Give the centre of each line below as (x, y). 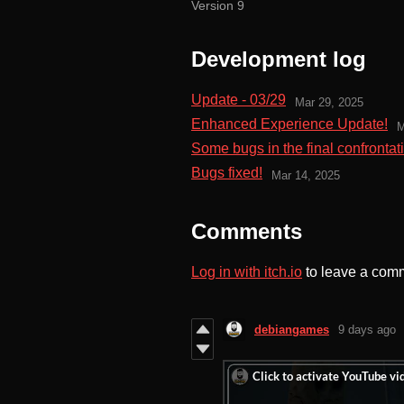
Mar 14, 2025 (306, 175)
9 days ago (367, 330)
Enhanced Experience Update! (289, 124)
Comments (247, 232)
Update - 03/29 (239, 100)
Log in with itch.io (247, 272)
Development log (279, 60)
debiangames (292, 330)
